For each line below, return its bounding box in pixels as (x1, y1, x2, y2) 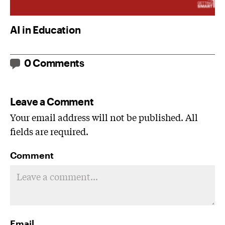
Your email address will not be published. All (10, 110, 198, 124)
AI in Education (10, 24, 81, 36)
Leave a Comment (10, 95, 94, 108)
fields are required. (10, 125, 88, 138)
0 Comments (24, 57, 84, 69)
